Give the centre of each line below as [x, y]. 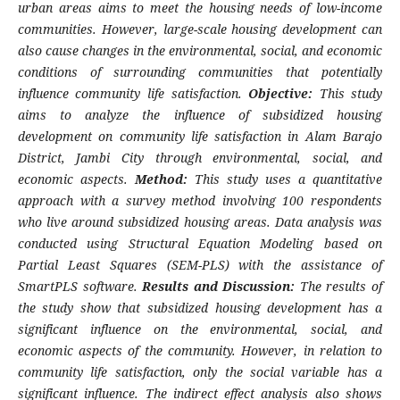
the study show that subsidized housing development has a [200, 308]
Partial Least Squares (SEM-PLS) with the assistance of [200, 265]
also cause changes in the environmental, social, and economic [200, 51]
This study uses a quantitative [285, 179]
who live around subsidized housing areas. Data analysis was [200, 222]
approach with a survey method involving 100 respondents [200, 201]
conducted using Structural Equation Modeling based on [200, 244]
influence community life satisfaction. [133, 94]
